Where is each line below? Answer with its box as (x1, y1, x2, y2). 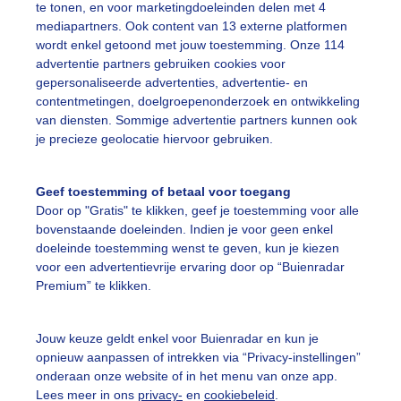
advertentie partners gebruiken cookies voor (36, 56, 286, 72)
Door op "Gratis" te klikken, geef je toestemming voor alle (36, 203, 359, 218)
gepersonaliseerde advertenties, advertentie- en (36, 75, 308, 90)
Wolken (101, 78, 144, 91)
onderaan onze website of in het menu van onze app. (36, 368, 337, 383)
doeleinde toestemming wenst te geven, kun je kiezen (36, 241, 339, 256)
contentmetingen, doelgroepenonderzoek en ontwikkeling (36, 94, 360, 109)
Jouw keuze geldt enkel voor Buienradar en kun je (36, 330, 319, 346)
